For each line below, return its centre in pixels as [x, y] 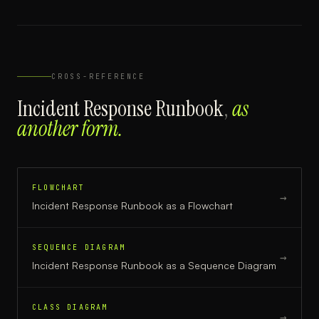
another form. [70, 129]
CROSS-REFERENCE [98, 77]
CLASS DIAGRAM [70, 307]
